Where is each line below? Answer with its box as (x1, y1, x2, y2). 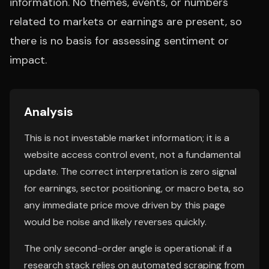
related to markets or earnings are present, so (10, 14, 242, 29)
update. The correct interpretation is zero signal (24, 165, 237, 178)
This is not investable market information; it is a (24, 131, 229, 144)
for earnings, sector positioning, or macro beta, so (24, 182, 244, 195)
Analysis (24, 104, 73, 119)
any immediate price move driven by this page (24, 199, 225, 211)
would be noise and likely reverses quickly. (24, 216, 207, 228)
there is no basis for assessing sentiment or (10, 34, 229, 48)
